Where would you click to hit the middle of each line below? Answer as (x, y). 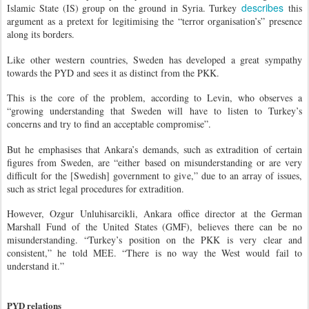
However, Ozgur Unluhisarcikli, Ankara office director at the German (154, 214)
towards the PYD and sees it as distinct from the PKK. (113, 72)
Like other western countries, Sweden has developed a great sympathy (154, 59)
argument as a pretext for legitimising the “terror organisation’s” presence (154, 21)
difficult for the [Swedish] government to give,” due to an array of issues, (154, 175)
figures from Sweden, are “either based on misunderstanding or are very (154, 162)
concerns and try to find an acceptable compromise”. (109, 124)
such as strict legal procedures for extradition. (96, 188)
